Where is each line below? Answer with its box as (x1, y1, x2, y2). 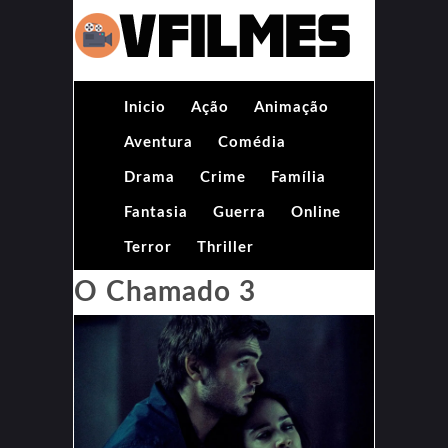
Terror (124, 240, 172, 255)
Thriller (197, 240, 254, 255)
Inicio (124, 100, 166, 115)
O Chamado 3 (74, 278, 256, 306)
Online (291, 205, 341, 220)
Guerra (213, 205, 266, 220)
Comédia (218, 135, 286, 150)
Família (271, 170, 326, 185)
